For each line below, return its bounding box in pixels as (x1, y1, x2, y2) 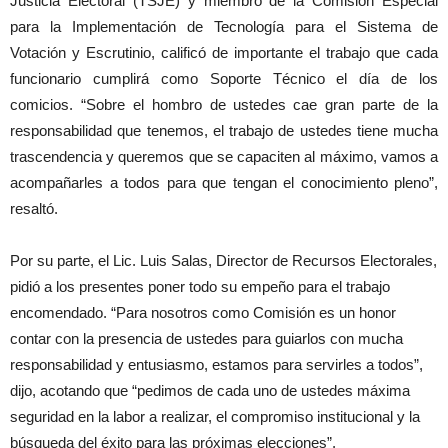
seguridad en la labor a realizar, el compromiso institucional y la (10, 408, 420, 425)
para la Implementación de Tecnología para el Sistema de (10, 18, 438, 35)
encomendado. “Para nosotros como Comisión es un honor (10, 304, 396, 321)
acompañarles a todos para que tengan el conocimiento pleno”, (10, 174, 438, 191)
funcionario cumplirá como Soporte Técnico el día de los (10, 70, 438, 87)
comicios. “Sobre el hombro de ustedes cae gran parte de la (10, 96, 438, 113)
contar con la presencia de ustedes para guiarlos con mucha (10, 330, 403, 347)
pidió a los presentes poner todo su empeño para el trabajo (10, 278, 390, 295)
